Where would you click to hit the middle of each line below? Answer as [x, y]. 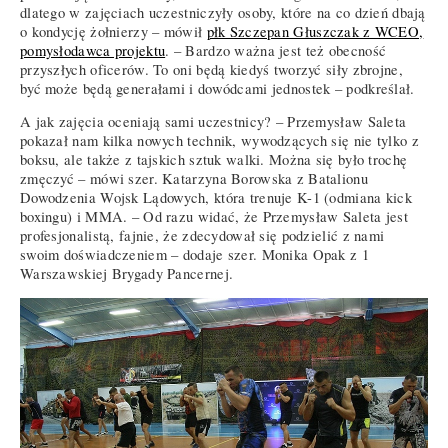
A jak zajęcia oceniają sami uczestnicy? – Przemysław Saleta [213, 122]
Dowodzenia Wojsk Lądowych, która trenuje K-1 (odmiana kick [216, 198]
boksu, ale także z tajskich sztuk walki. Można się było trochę [214, 160]
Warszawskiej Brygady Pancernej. [127, 274]
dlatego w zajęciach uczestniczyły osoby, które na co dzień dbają [223, 12]
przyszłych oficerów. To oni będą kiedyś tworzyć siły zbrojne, [214, 69]
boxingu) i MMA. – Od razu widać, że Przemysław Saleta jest [214, 217]
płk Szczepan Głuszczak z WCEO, [315, 31]
